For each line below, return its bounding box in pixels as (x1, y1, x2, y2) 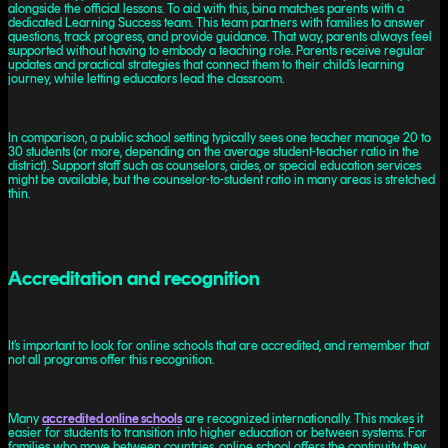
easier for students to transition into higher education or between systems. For (8, 425, 427, 441)
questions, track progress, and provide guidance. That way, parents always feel (8, 29, 432, 45)
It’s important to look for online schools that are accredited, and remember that (8, 338, 429, 354)
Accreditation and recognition (8, 265, 260, 290)
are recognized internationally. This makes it (182, 411, 423, 427)
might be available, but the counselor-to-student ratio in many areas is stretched (8, 172, 435, 188)
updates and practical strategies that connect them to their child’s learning (8, 57, 404, 73)
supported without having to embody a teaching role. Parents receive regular (8, 43, 425, 59)
